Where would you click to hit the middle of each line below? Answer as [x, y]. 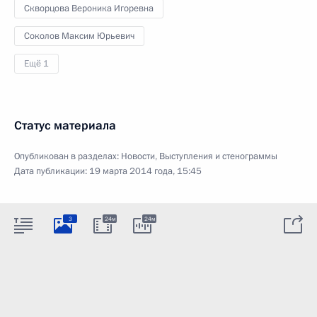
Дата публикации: [52, 171]
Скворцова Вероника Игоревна [89, 8]
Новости [138, 156]
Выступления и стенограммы [218, 156]
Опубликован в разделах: [68, 156]
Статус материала [65, 126]
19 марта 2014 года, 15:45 [145, 171]
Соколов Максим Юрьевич [79, 36]
